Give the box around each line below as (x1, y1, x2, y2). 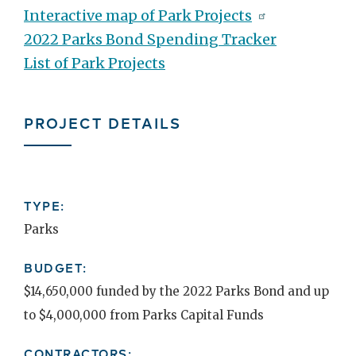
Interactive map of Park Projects (24, 6, 252, 25)
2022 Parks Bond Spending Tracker (24, 29, 277, 48)
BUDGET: (24, 258, 87, 276)
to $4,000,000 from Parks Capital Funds (24, 307, 264, 323)
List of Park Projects (24, 53, 165, 72)
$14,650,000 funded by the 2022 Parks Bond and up (24, 283, 329, 299)
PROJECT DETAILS (24, 111, 181, 133)
